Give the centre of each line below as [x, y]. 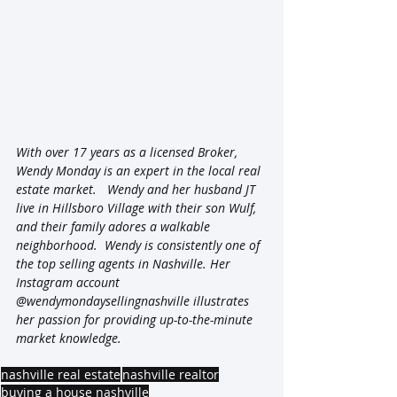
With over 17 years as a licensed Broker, [128, 152]
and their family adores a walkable [115, 226]
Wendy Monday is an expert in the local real [140, 170]
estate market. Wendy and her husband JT [137, 189]
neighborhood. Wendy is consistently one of [140, 245]
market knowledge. [69, 338]
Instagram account [70, 282]
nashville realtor [171, 374]
